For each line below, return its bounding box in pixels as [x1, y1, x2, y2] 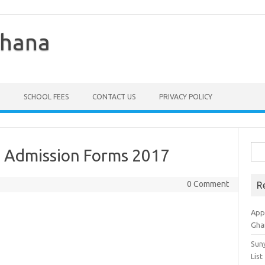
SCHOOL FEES [24, 93, 69, 101]
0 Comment [186, 179, 229, 189]
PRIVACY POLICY [159, 93, 212, 101]
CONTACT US [92, 93, 135, 101]
